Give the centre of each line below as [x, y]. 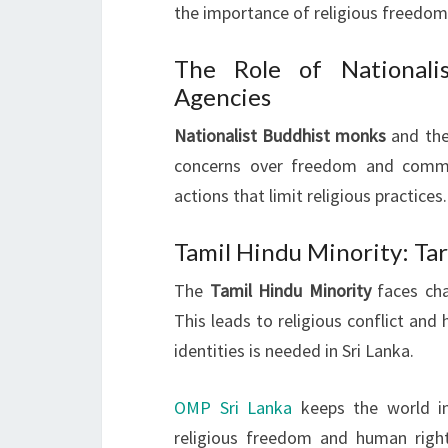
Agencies [222, 96]
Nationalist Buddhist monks [280, 135]
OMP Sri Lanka [233, 407]
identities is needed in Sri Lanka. [294, 350]
